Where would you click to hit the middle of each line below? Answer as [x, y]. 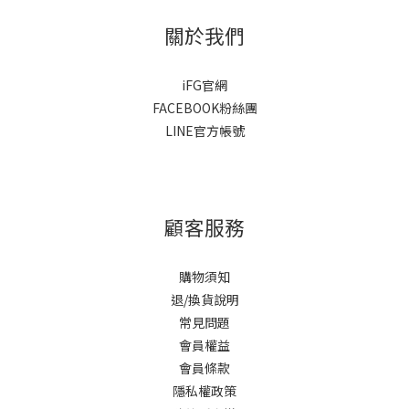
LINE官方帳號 [204, 131]
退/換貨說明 [204, 299]
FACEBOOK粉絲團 [204, 108]
